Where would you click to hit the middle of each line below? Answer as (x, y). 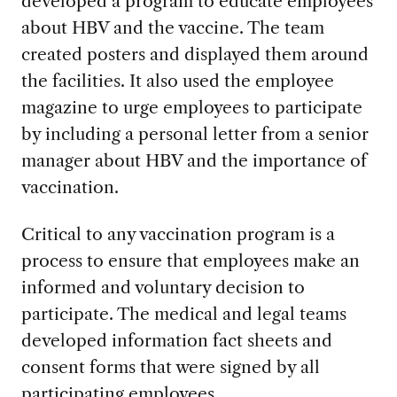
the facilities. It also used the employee (177, 80)
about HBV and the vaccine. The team (172, 27)
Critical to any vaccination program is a (178, 234)
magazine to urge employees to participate (191, 107)
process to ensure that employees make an (190, 260)
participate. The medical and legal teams (183, 313)
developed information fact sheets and (176, 340)
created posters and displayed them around (195, 54)
